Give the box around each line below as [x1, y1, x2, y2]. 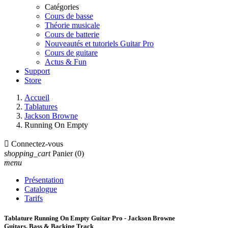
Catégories [45, 3, 79, 11]
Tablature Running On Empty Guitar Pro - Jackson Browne [4, 214, 175, 222]
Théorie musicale [45, 21, 100, 30]
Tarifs [24, 194, 43, 203]
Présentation [24, 176, 64, 184]
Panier [52, 149, 73, 158]
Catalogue [24, 185, 57, 193]
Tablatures [24, 102, 58, 111]
